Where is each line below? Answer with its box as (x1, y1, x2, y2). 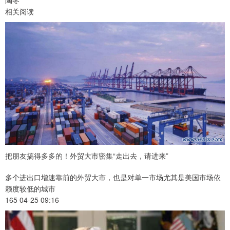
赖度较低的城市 (5, 183, 55, 194)
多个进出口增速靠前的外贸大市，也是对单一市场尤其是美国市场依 (5, 171, 221, 182)
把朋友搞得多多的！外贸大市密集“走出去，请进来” (5, 150, 168, 161)
